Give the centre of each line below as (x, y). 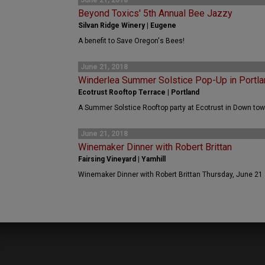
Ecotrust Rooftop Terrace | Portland (139, 92)
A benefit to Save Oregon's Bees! (131, 41)
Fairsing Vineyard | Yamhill (122, 159)
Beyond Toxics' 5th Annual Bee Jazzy (155, 13)
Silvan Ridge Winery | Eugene (127, 25)
